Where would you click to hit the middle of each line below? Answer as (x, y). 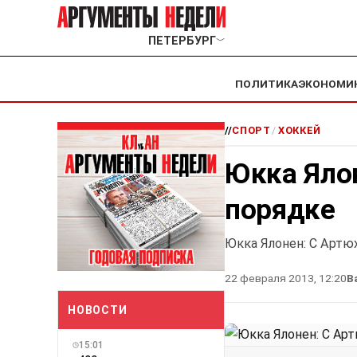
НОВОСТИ (98, 310)
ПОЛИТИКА (267, 84)
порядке (280, 210)
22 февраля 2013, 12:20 (286, 279)
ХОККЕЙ (300, 131)
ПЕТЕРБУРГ (182, 41)
